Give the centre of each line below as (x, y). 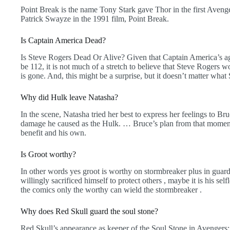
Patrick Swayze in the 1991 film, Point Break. (95, 19)
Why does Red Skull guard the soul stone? (89, 211)
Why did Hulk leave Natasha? (69, 98)
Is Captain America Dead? (63, 41)
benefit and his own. (53, 133)
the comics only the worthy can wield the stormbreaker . (111, 189)
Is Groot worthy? (48, 155)
